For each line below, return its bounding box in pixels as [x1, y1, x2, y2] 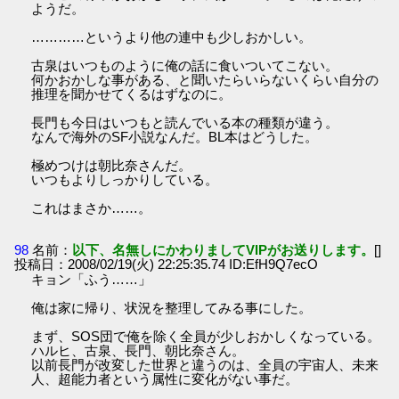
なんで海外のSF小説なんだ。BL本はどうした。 [31, 128, 319, 144]
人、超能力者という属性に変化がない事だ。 [31, 371, 299, 387]
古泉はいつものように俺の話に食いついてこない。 [31, 57, 339, 73]
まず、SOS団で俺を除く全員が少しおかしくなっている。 [31, 329, 381, 345]
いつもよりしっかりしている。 [31, 171, 219, 187]
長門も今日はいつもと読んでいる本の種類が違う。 [31, 114, 339, 130]
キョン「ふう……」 [31, 272, 152, 288]
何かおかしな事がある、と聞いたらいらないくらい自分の [31, 71, 379, 87]
